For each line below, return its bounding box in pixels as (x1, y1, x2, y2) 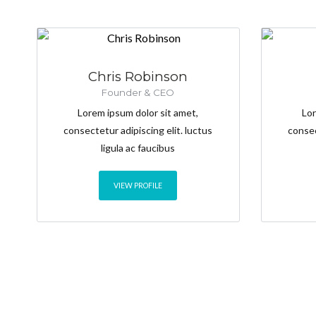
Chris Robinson (88, 68, 188, 85)
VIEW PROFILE (114, 181, 163, 190)
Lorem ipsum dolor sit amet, (78, 107, 199, 119)
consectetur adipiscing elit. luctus (63, 124, 213, 137)
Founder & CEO (102, 87, 175, 99)
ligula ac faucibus (101, 142, 176, 154)
